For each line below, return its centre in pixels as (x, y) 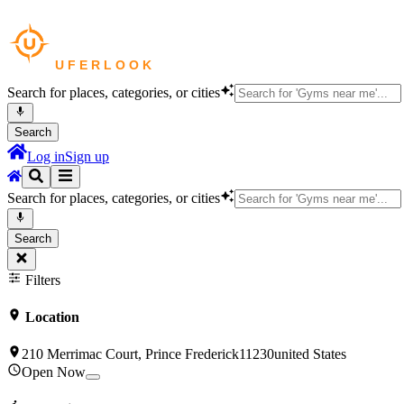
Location (50, 317)
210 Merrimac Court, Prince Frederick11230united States (184, 354)
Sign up (87, 157)
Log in (46, 157)
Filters (41, 280)
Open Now (54, 372)
